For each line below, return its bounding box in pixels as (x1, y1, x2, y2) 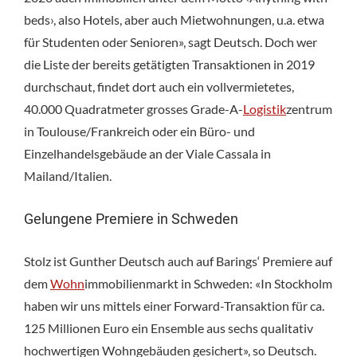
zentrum (286, 100, 332, 116)
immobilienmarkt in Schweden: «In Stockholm (84, 275, 332, 291)
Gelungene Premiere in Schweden (24, 210, 238, 227)
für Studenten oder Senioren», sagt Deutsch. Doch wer (24, 33, 317, 49)
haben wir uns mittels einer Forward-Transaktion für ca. (24, 297, 324, 313)
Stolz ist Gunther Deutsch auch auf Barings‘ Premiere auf (24, 253, 332, 269)
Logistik (243, 100, 286, 116)
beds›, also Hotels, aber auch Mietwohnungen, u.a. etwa (24, 11, 324, 27)
